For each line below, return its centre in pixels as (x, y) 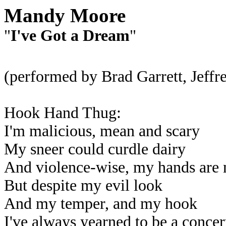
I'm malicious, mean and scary (102, 131)
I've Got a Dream (70, 36)
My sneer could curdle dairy (95, 149)
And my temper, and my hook (101, 204)
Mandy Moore (65, 15)
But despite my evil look (83, 185)
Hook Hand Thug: (63, 113)
